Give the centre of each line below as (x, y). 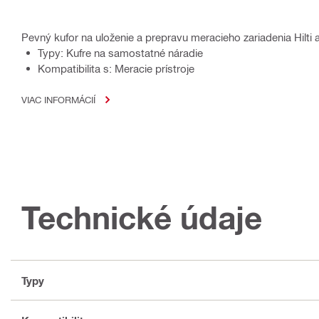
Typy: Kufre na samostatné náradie (120, 53)
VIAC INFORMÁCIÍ (58, 100)
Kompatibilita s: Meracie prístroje (116, 69)
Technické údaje (142, 218)
